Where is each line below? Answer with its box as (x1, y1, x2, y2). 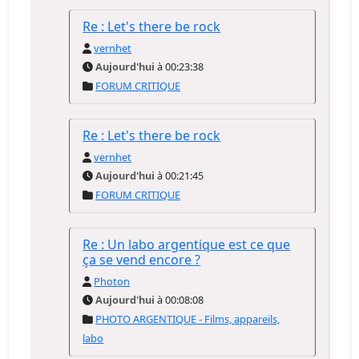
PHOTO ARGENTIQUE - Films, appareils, (95, 312, 280, 326)
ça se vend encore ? (83, 251, 201, 268)
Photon (94, 274, 131, 288)
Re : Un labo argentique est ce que (83, 236, 291, 253)
